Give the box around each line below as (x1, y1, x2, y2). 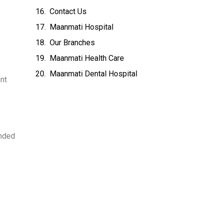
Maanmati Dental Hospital (50, 69, 138, 78)
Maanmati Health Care (50, 53, 125, 63)
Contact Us (50, 6, 87, 16)
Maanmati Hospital (50, 22, 114, 32)
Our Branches (50, 37, 95, 47)
